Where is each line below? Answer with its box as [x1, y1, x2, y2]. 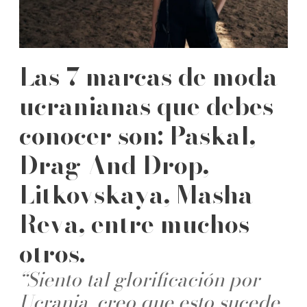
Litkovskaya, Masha [19, 175, 253, 213]
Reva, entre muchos [19, 204, 249, 243]
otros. [19, 234, 85, 272]
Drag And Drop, [19, 145, 209, 184]
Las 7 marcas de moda [19, 57, 278, 95]
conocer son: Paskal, [19, 116, 256, 154]
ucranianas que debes [19, 86, 273, 125]
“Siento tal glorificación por [19, 264, 260, 294]
